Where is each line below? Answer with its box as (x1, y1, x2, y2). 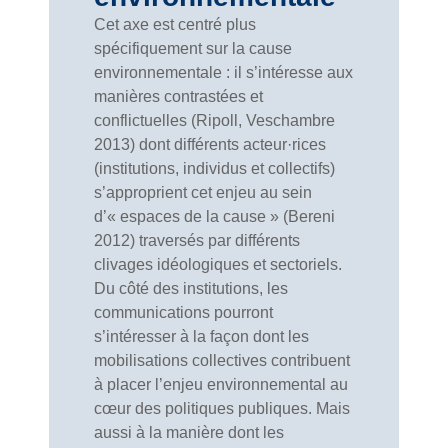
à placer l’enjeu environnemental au (94, 376, 348, 393)
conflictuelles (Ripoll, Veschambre (94, 112, 335, 129)
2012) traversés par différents (94, 232, 300, 249)
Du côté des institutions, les (94, 280, 288, 297)
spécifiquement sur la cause (94, 40, 292, 57)
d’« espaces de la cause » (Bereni (94, 208, 335, 225)
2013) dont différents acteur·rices (94, 136, 326, 153)
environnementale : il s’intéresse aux (94, 64, 353, 81)
